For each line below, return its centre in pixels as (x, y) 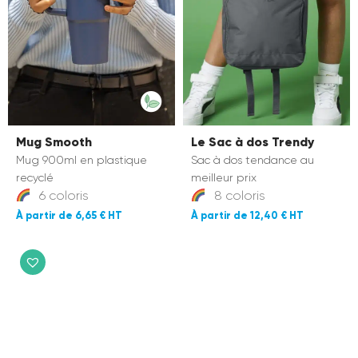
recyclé (35, 178)
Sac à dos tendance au (253, 160)
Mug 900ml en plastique (82, 160)
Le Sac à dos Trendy (253, 142)
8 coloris (239, 196)
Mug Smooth (54, 142)
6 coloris (63, 196)
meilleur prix (224, 178)
